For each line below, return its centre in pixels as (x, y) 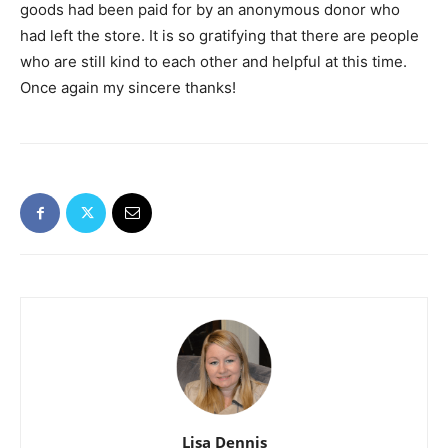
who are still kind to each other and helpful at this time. (213, 61)
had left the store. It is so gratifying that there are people (219, 35)
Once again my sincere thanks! (128, 87)
